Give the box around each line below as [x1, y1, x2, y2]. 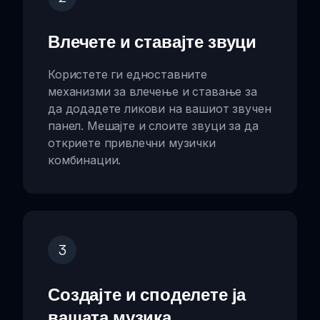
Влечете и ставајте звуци [48, 30, 257, 52]
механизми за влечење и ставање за [48, 84, 257, 99]
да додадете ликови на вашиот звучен [48, 101, 271, 116]
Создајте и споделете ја [48, 283, 246, 305]
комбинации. [48, 152, 121, 167]
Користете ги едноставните [48, 66, 207, 81]
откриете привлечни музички [48, 135, 216, 150]
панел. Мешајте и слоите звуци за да [48, 118, 259, 133]
